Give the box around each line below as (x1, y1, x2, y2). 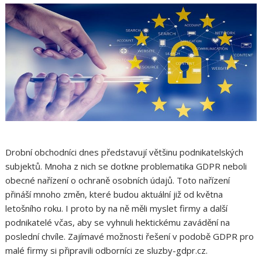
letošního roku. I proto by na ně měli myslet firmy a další (5, 202, 228, 215)
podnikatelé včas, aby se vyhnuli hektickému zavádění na (5, 216, 230, 229)
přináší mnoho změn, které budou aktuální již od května (5, 188, 223, 201)
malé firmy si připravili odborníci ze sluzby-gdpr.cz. (5, 244, 208, 257)
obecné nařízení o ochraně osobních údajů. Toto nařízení (5, 174, 230, 187)
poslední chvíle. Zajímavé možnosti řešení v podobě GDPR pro (5, 230, 254, 243)
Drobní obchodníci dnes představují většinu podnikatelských (5, 146, 244, 158)
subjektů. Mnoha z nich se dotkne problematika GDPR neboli (5, 160, 247, 173)
